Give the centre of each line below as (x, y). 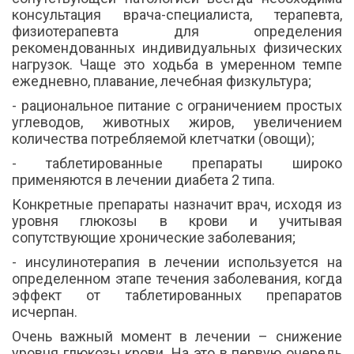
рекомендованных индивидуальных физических (177, 48)
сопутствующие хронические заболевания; (154, 238)
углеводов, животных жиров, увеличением (177, 122)
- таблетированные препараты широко (177, 164)
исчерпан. (45, 312)
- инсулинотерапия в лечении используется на (177, 262)
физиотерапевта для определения (177, 32)
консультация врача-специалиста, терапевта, (177, 15)
